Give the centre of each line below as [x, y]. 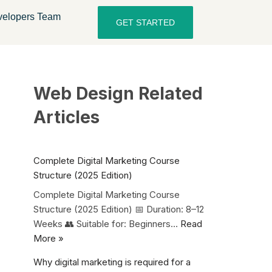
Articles [66, 117]
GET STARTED [146, 22]
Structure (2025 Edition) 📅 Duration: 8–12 [119, 209]
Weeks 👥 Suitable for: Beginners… [107, 223]
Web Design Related [118, 93]
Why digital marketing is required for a [112, 262]
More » [49, 238]
